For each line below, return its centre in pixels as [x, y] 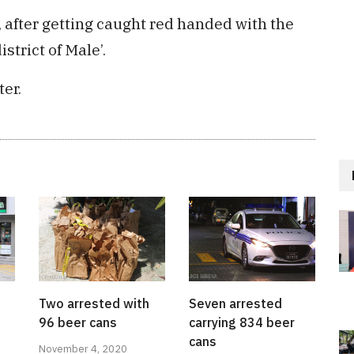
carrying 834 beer [242, 322]
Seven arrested [235, 303]
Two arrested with [94, 303]
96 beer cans [78, 322]
